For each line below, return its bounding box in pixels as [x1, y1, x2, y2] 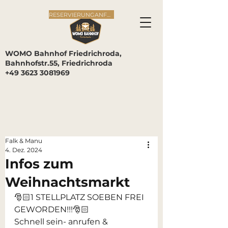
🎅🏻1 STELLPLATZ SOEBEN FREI [14, 192, 146, 202]
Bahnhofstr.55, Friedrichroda [5, 59, 112, 68]
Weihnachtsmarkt [5, 174, 130, 190]
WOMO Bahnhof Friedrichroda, [5, 49, 122, 58]
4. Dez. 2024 [5, 146, 42, 154]
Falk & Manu [5, 137, 42, 145]
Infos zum [5, 156, 73, 172]
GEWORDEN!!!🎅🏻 [14, 205, 89, 214]
